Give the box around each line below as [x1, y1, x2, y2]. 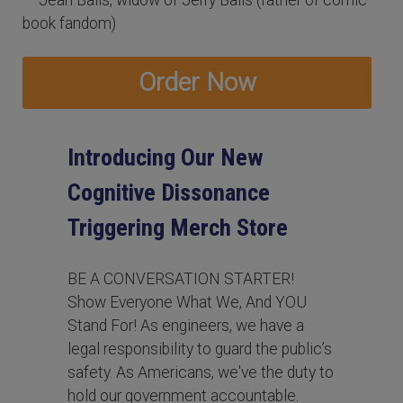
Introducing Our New [67, 143, 264, 171]
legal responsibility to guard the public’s [67, 339, 332, 358]
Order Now [138, 67, 256, 97]
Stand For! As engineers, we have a [67, 316, 304, 335]
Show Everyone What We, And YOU [67, 292, 307, 311]
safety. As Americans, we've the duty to [67, 363, 334, 381]
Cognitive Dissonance [67, 178, 270, 206]
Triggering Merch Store [67, 213, 288, 241]
